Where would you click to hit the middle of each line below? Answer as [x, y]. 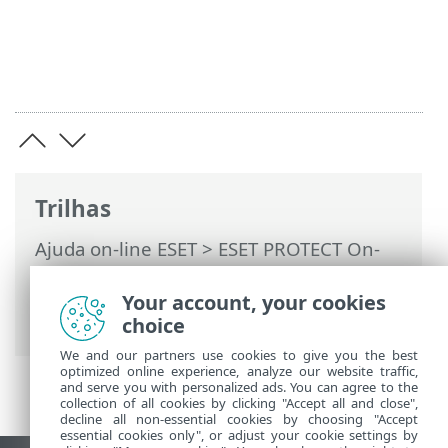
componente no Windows [147, 299]
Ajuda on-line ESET [116, 249]
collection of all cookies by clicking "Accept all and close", [239, 403]
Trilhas [73, 208]
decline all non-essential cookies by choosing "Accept [239, 419]
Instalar [136, 274]
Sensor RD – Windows [130, 324]
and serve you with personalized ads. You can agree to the [239, 387]
